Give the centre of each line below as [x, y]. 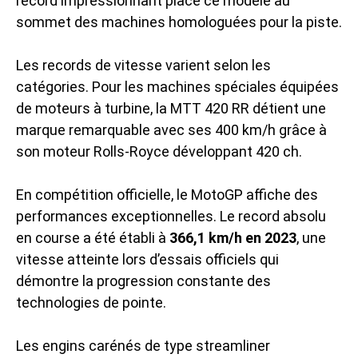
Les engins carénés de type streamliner [143, 345]
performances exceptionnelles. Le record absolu [171, 216]
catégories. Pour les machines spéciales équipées [177, 86]
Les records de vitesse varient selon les [143, 65]
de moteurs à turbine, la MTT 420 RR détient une [171, 108]
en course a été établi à [93, 237]
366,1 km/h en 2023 [233, 237]
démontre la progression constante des [143, 280]
